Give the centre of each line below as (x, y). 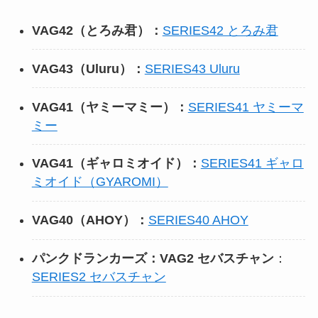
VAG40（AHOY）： (90, 220)
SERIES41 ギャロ (252, 164)
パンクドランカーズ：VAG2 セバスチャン (153, 259)
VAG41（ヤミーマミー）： (110, 107)
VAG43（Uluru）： (88, 68)
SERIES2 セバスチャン (99, 277)
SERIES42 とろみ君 (220, 30)
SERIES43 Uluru (192, 68)
